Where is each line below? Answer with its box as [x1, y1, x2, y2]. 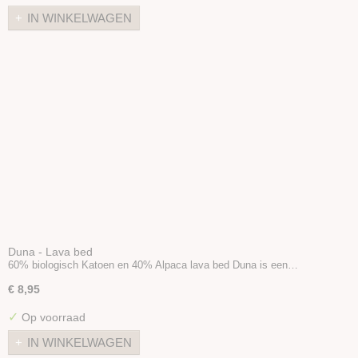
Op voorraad [18, 311, 86, 324]
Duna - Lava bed [8, 245, 93, 258]
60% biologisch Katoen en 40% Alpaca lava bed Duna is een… [8, 259, 298, 271]
